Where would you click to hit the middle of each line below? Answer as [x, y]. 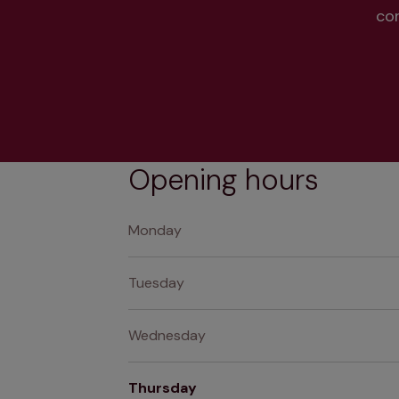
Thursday [163, 388]
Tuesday [156, 283]
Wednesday [167, 335]
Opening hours [224, 180]
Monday [155, 230]
